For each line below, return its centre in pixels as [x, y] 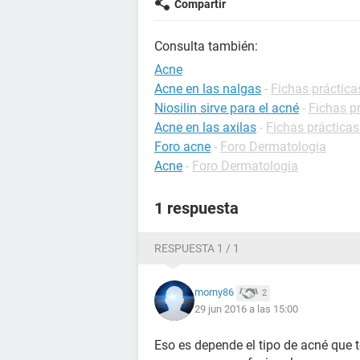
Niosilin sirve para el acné [227, 108]
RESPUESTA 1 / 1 [197, 248]
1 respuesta [196, 208]
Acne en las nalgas [208, 89]
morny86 [214, 292]
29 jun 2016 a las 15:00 [246, 309]
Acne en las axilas [205, 127]
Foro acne [182, 147]
